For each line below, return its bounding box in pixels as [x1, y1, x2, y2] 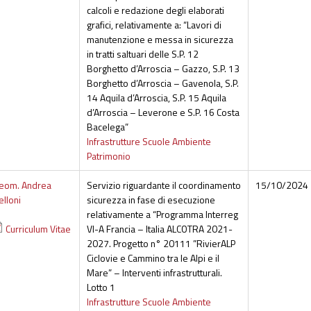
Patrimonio [86, 149, 131, 164]
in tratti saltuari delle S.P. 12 [86, 47, 199, 62]
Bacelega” [86, 119, 128, 135]
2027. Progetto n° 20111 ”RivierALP [86, 236, 235, 251]
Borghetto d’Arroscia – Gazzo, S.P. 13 [86, 61, 239, 76]
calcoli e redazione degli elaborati [86, 3, 224, 18]
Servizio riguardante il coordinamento [86, 178, 241, 193]
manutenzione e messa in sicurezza [86, 32, 233, 47]
